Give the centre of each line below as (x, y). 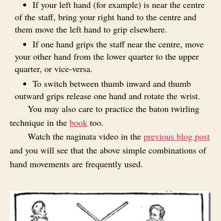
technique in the (40, 123)
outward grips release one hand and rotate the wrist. (108, 96)
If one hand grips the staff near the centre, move (118, 44)
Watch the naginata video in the (86, 136)
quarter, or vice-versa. (54, 69)
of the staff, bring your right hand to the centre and (106, 17)
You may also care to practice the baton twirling (113, 109)
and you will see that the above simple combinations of (108, 150)
